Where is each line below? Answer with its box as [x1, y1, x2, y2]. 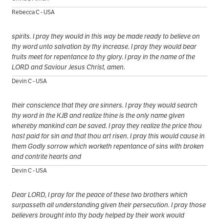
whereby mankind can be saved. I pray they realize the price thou [12, 121, 202, 130]
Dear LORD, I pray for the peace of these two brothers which [12, 190, 188, 199]
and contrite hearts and [12, 152, 81, 161]
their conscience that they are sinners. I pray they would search [12, 100, 197, 109]
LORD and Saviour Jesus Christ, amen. [12, 62, 125, 71]
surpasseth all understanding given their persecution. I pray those [12, 200, 206, 209]
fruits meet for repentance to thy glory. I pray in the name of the [12, 52, 195, 61]
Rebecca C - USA [12, 8, 55, 16]
